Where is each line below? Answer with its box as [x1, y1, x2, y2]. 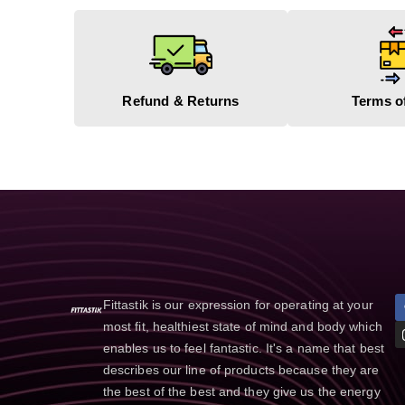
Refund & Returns [122, 92, 240, 108]
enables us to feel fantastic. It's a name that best [102, 340, 384, 355]
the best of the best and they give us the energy [102, 383, 381, 399]
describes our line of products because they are [102, 362, 380, 377]
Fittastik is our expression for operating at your [102, 297, 373, 312]
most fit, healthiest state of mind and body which [102, 318, 382, 334]
